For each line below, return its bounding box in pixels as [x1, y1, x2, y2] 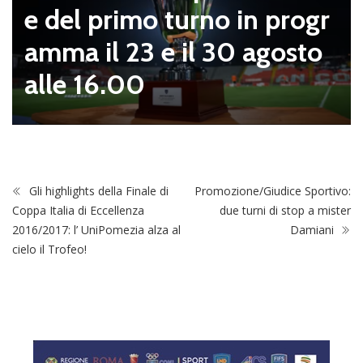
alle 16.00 [24, 66, 145, 101]
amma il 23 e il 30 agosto [24, 34, 322, 69]
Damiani [290, 221, 337, 237]
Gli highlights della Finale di [26, 182, 169, 199]
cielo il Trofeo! [12, 241, 87, 257]
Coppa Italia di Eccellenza [12, 202, 144, 218]
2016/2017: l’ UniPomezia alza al [12, 221, 181, 237]
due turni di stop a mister [220, 202, 351, 218]
